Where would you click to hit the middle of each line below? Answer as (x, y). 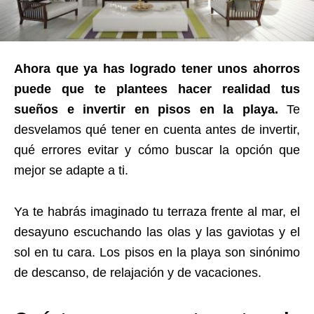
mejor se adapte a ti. (71, 171)
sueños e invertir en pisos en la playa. (146, 110)
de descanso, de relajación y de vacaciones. (138, 273)
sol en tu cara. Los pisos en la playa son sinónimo (157, 253)
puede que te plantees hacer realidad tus (157, 89)
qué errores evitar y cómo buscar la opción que (157, 150)
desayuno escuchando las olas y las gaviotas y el (157, 232)
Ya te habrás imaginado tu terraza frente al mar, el (157, 212)
